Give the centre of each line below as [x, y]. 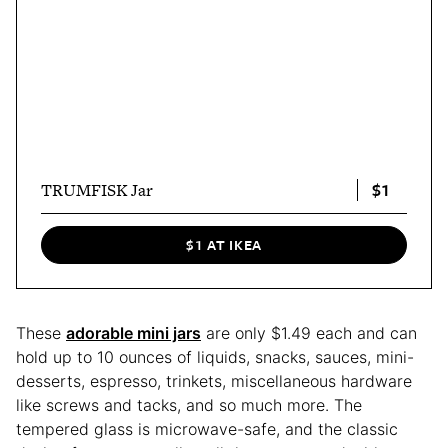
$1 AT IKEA [224, 245]
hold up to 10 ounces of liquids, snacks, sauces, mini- [215, 356]
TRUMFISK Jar [97, 190]
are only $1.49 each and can [309, 332]
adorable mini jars [133, 332]
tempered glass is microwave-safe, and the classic [207, 428]
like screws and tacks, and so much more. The [189, 404]
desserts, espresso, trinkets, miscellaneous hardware [214, 380]
